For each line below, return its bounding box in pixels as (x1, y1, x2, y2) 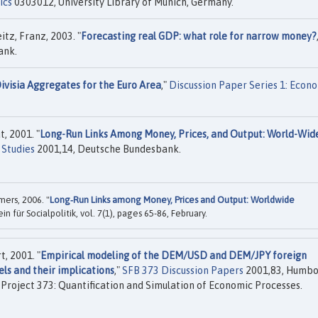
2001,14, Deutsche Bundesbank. (35, 143, 181, 155)
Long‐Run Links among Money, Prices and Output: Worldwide (50, 194, 295, 205)
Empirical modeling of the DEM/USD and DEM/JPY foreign (40, 249, 307, 261)
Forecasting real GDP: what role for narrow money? (81, 31, 317, 43)
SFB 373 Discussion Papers (122, 264, 243, 276)
